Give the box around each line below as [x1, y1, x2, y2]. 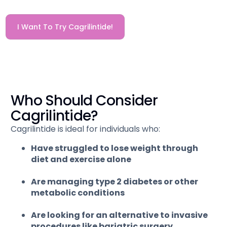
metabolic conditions [31, 187, 125, 199]
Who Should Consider [11, 91, 158, 111]
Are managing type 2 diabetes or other [31, 176, 199, 188]
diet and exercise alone [31, 154, 132, 166]
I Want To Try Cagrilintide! [17, 22, 113, 32]
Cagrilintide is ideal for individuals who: [11, 123, 161, 135]
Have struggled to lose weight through [31, 142, 199, 155]
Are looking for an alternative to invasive [31, 209, 208, 221]
